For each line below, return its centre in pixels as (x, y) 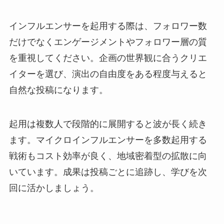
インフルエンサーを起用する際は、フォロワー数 (108, 26)
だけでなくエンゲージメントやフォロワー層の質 (108, 42)
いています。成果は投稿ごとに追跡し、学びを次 (108, 172)
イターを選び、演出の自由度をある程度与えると (108, 74)
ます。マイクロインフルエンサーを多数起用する (108, 140)
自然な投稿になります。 (58, 90)
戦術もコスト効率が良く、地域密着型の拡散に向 (108, 156)
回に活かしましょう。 (54, 188)
